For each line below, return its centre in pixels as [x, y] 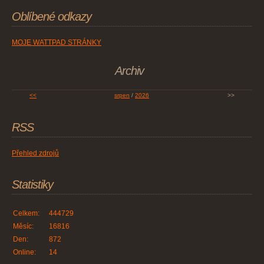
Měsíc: [23, 227]
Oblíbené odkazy [52, 17]
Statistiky [32, 185]
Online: [24, 253]
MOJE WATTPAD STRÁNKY [57, 43]
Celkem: [26, 214]
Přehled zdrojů [35, 154]
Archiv [129, 71]
